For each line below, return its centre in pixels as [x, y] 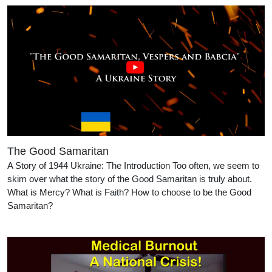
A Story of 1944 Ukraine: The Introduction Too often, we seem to [133, 166]
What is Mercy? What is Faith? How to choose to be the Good [129, 192]
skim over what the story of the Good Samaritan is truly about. [130, 179]
